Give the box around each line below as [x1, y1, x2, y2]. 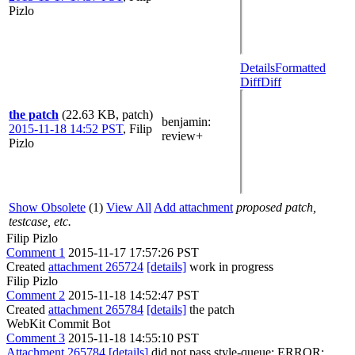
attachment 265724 [48, 260, 143, 273]
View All [106, 200, 151, 214]
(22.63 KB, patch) [62, 108, 153, 121]
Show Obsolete [9, 200, 86, 214]
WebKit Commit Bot [6, 317, 110, 330]
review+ [162, 129, 203, 143]
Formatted [275, 61, 326, 74]
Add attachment [154, 200, 233, 214]
